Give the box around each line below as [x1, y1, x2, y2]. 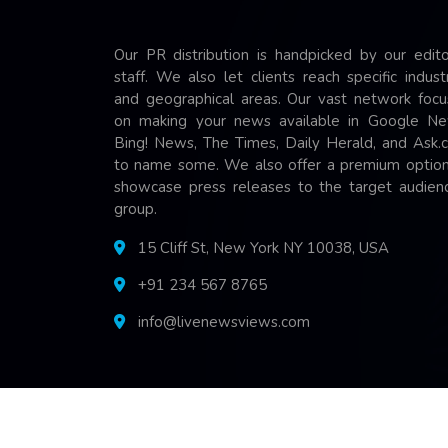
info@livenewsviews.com [138, 311, 310, 332]
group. [114, 198, 157, 219]
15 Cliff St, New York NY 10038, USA [134, 237, 389, 258]
